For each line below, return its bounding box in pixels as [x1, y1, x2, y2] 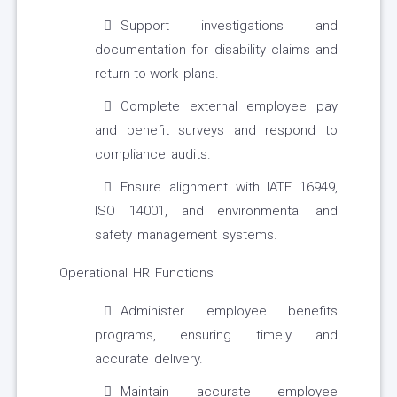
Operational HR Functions [59, 265, 214, 282]
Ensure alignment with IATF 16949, [121, 179, 338, 196]
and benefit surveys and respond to [95, 122, 338, 139]
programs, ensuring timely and [95, 327, 338, 344]
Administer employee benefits [121, 303, 338, 320]
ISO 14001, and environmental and [95, 203, 338, 220]
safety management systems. [95, 227, 277, 244]
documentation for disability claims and [95, 42, 338, 58]
